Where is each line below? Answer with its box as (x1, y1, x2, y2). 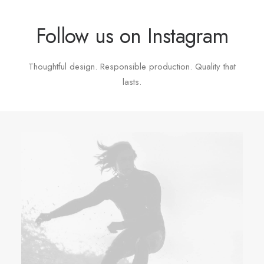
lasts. (123, 75, 141, 88)
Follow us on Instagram (35, 21, 229, 51)
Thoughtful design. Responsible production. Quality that (28, 60, 236, 73)
